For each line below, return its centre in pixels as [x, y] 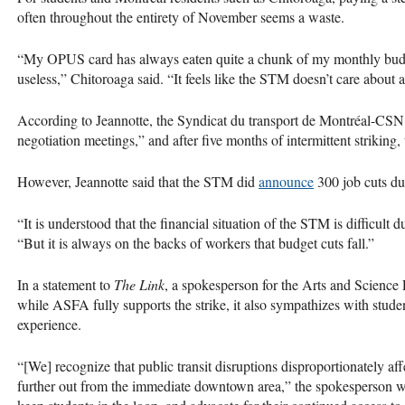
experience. [52, 324]
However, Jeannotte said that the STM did [138, 181]
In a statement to [66, 284]
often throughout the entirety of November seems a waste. [181, 16]
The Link [139, 284]
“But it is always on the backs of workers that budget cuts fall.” [198, 242]
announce [286, 181]
